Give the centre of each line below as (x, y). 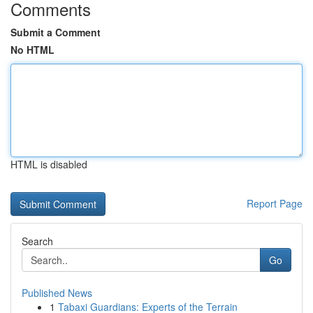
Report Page (275, 203)
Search (37, 241)
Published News (57, 293)
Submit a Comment (56, 32)
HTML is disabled (49, 164)
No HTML (32, 50)
